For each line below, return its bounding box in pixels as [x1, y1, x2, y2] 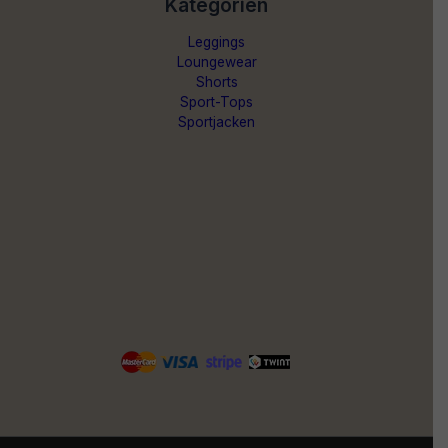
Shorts [195, 74, 238, 90]
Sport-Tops [180, 94, 253, 110]
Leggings [188, 34, 245, 50]
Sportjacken [178, 114, 255, 130]
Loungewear [176, 54, 257, 70]
